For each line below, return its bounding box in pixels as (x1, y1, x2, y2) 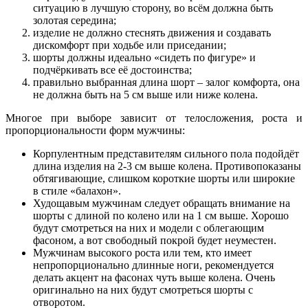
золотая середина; (33, 14, 116, 27)
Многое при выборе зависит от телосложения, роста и (5, 112, 302, 124)
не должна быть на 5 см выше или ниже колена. (33, 89, 258, 101)
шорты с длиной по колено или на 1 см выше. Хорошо (33, 210, 289, 222)
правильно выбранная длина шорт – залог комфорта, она (33, 76, 300, 89)
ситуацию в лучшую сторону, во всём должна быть (33, 2, 273, 14)
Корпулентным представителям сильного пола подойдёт (33, 148, 299, 160)
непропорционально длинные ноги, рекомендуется (33, 259, 274, 272)
